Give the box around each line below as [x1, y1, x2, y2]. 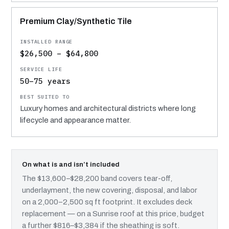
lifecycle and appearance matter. [20, 116, 131, 124]
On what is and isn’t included [22, 160, 120, 168]
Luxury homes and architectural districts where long [20, 104, 196, 112]
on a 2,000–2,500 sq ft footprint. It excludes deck [22, 197, 192, 206]
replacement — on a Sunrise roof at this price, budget [22, 209, 204, 218]
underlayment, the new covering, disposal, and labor [22, 186, 197, 194]
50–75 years [20, 76, 71, 86]
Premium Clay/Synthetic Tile [20, 16, 132, 26]
